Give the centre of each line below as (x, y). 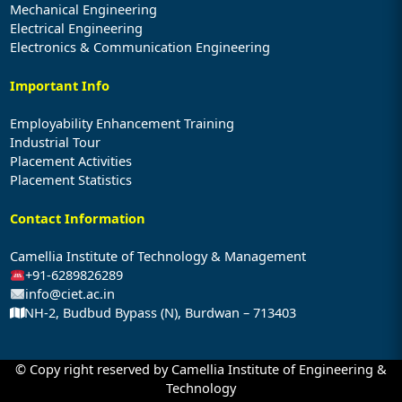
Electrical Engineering (76, 28)
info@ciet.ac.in (70, 294)
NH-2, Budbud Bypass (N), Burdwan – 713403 (160, 313)
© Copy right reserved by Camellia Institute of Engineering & (201, 368)
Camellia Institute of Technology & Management (157, 256)
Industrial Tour (55, 142)
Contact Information (77, 218)
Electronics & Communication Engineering (140, 47)
